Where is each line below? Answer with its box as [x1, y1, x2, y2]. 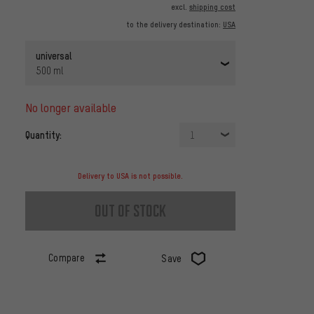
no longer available [32, 100, 116, 116]
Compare [48, 252, 86, 264]
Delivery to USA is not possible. [78, 171, 183, 182]
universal [36, 49, 71, 62]
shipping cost [189, 2, 235, 13]
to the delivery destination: [126, 20, 223, 30]
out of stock [95, 200, 166, 221]
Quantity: [25, 128, 62, 142]
